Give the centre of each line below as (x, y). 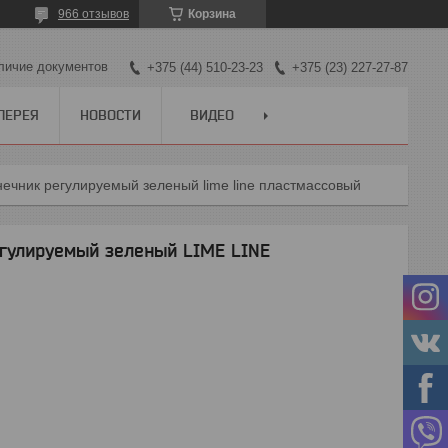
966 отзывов (93, 14)
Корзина (212, 14)
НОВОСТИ (110, 114)
